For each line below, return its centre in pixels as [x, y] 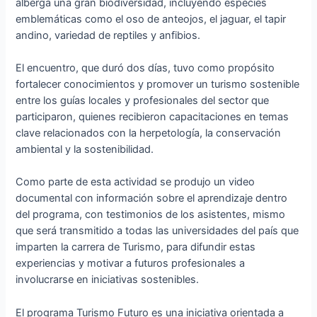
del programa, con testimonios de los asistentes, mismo [151, 215]
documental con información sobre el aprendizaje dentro [152, 198]
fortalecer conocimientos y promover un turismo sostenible [158, 85]
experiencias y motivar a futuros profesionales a [131, 264]
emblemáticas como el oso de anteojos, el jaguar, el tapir [151, 19]
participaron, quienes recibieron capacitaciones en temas [152, 117]
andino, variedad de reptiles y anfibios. [108, 35]
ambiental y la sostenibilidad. [85, 150]
